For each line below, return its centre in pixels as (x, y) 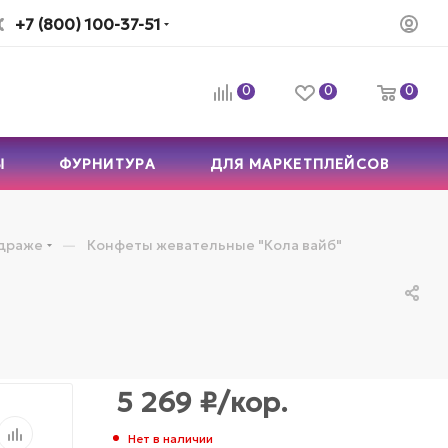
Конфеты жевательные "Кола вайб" (214, 244)
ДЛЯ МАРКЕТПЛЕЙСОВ (299, 163)
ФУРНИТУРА (107, 163)
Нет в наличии (170, 438)
